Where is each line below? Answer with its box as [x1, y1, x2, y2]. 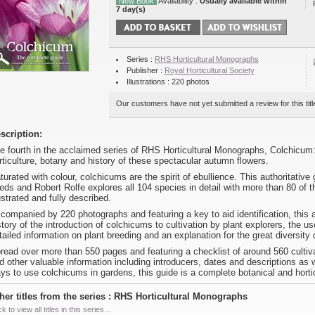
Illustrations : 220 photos [126, 77, 210, 86]
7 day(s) [116, 5, 146, 13]
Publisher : [126, 66, 165, 75]
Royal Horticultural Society [164, 66, 255, 75]
